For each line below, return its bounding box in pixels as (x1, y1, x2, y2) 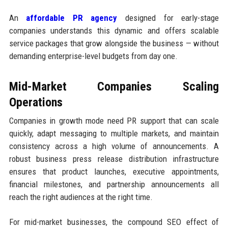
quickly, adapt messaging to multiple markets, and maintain (9, 128, 219, 139)
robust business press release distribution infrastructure (9, 154, 219, 164)
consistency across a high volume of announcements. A (9, 141, 219, 152)
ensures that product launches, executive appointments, (9, 166, 219, 177)
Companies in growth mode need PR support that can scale (9, 116, 219, 126)
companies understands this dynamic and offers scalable (9, 25, 219, 36)
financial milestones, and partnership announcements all (9, 179, 219, 190)
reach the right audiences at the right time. (9, 192, 153, 203)
